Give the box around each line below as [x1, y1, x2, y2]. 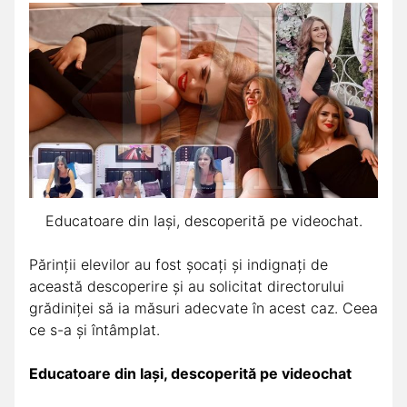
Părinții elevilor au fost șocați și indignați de [29, 255, 328, 274]
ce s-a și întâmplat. [29, 321, 160, 340]
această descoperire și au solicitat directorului [29, 277, 344, 296]
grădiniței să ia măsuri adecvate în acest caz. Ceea [29, 299, 378, 318]
